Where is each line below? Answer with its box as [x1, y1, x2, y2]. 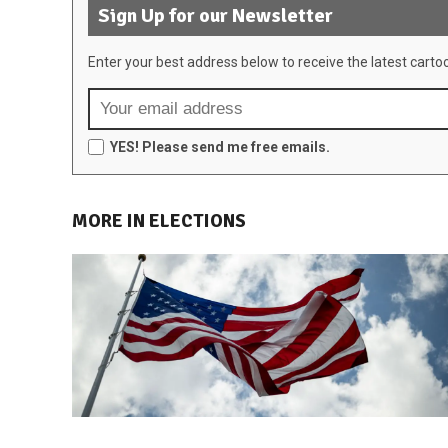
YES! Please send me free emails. [110, 139, 330, 156]
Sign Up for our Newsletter [98, 4, 333, 29]
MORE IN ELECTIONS [72, 209, 246, 234]
